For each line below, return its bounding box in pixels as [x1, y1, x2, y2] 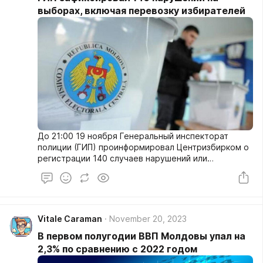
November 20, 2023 [109, 213, 187, 224]
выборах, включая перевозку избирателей [38, 5, 245, 17]
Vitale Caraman [38, 213, 102, 224]
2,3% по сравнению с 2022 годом [38, 242, 197, 255]
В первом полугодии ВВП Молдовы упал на [38, 230, 245, 242]
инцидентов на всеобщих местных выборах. [38, 164, 221, 174]
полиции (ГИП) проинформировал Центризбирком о [38, 141, 249, 152]
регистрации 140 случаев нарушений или [38, 153, 207, 163]
